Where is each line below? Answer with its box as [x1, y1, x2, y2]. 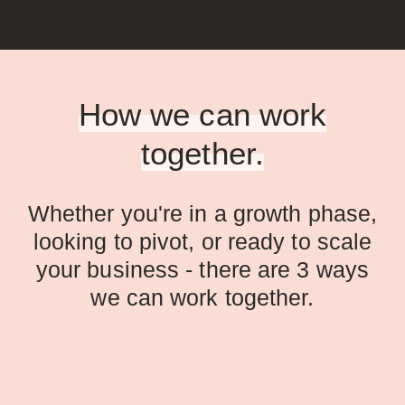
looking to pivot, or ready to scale [33, 229, 372, 255]
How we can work [78, 97, 327, 133]
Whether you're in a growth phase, [27, 201, 378, 227]
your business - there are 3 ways [35, 257, 370, 283]
